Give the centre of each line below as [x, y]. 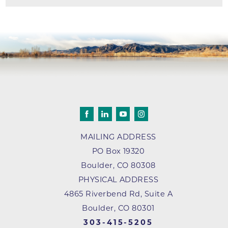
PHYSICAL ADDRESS [118, 180]
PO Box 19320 [118, 151]
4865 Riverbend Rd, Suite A [118, 194]
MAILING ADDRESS [118, 137]
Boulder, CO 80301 [118, 208]
